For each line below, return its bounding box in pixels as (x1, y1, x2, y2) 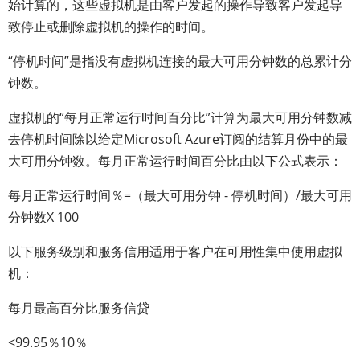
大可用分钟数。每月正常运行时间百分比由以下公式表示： (8, 152, 342, 170)
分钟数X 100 (8, 208, 79, 226)
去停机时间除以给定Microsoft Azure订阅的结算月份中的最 (8, 130, 348, 148)
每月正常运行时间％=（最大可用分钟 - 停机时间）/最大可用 (8, 186, 352, 204)
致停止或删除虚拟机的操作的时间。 (8, 18, 214, 35)
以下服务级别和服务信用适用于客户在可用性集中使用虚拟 (8, 243, 342, 260)
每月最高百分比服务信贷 (8, 299, 149, 317)
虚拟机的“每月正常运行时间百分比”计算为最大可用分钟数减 (8, 108, 352, 126)
